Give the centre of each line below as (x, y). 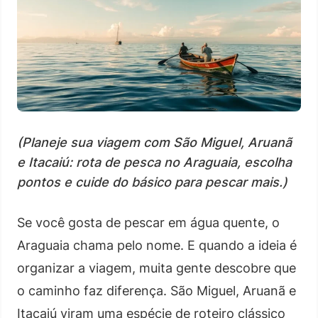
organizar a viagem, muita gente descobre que (157, 268)
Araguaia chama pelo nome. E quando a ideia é (157, 245)
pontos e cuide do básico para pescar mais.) (152, 182)
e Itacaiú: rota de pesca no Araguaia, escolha (154, 162)
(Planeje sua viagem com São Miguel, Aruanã (154, 142)
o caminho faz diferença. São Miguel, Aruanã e (157, 290)
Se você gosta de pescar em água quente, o (148, 222)
